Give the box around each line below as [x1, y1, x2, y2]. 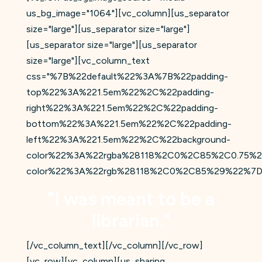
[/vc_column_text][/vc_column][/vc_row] [26, 240, 203, 251]
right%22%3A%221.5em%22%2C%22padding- [26, 102, 218, 114]
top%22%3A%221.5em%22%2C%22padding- [26, 87, 214, 98]
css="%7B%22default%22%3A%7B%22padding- [26, 71, 228, 82]
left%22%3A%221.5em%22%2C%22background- [26, 134, 230, 146]
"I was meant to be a [47, 188, 215, 211]
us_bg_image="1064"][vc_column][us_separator [26, 8, 229, 19]
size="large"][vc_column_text [26, 55, 150, 67]
